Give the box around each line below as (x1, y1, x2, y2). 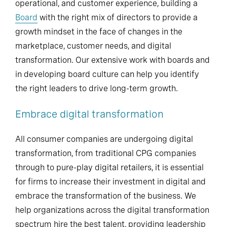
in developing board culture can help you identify (15, 69, 199, 79)
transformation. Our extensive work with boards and (15, 55, 210, 65)
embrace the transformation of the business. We (15, 191, 196, 201)
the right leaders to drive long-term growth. (15, 84, 178, 93)
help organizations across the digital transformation (15, 205, 209, 215)
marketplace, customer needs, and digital (15, 41, 171, 51)
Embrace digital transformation (15, 108, 164, 120)
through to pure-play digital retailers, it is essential (15, 163, 204, 172)
